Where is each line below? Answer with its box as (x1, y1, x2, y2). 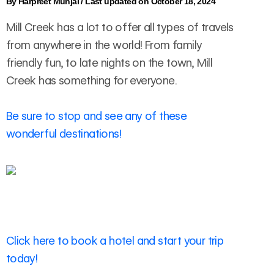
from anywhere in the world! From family (6, 38, 202, 52)
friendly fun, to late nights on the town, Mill (6, 56, 213, 70)
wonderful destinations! (6, 127, 122, 141)
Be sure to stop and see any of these (6, 109, 187, 123)
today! (6, 251, 38, 265)
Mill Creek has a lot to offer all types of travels (6, 20, 234, 34)
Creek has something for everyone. (6, 73, 177, 87)
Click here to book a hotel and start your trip (6, 233, 224, 247)
